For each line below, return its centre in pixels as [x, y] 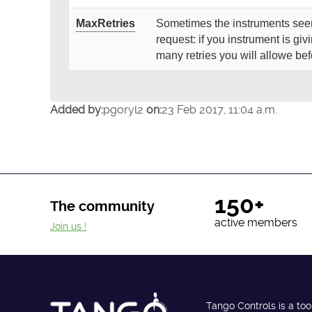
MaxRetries [105, 24]
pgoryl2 [125, 109]
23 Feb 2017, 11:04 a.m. [219, 109]
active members [256, 222]
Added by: [77, 109]
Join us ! [68, 226]
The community [102, 207]
